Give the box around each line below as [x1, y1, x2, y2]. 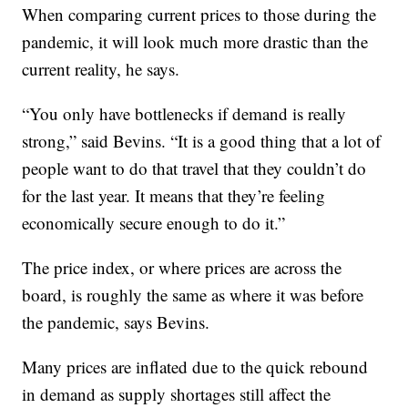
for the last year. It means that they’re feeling [22, 183, 326, 207]
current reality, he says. [22, 56, 180, 80]
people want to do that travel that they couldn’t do [22, 156, 367, 179]
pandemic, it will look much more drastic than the [22, 29, 369, 53]
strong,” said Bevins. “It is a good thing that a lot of [22, 128, 382, 152]
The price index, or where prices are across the [22, 255, 342, 279]
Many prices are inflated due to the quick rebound [22, 354, 369, 378]
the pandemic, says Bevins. [22, 310, 210, 333]
